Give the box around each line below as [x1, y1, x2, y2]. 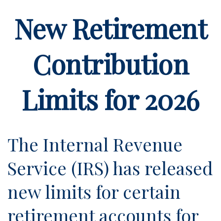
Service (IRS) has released [7, 156, 213, 180]
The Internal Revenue [7, 132, 183, 156]
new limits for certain [7, 180, 181, 203]
